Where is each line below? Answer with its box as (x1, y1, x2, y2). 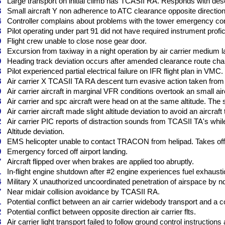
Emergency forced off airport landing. (7, 147, 128, 156)
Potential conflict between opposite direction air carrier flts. (7, 207, 196, 216)
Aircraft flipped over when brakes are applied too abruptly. (7, 157, 194, 166)
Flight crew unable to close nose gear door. (7, 37, 147, 45)
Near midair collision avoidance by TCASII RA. (7, 187, 160, 196)
